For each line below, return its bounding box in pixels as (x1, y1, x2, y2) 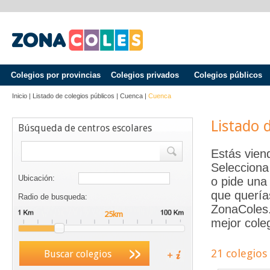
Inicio (12, 92, 27, 99)
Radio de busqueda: (18, 192, 87, 201)
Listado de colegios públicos (33, 92, 115, 99)
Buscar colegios (43, 248, 111, 260)
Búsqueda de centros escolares (18, 122, 152, 134)
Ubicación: (18, 174, 55, 183)
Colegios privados (110, 71, 179, 80)
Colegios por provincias (10, 71, 101, 80)
